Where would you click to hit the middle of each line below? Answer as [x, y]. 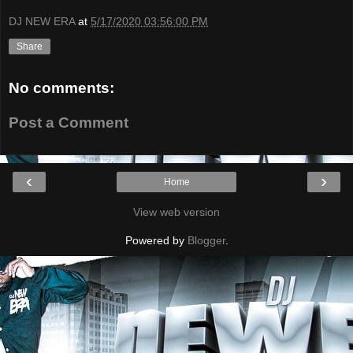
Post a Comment [69, 122]
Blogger [206, 241]
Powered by [156, 241]
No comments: [61, 88]
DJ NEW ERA [42, 22]
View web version [176, 212]
